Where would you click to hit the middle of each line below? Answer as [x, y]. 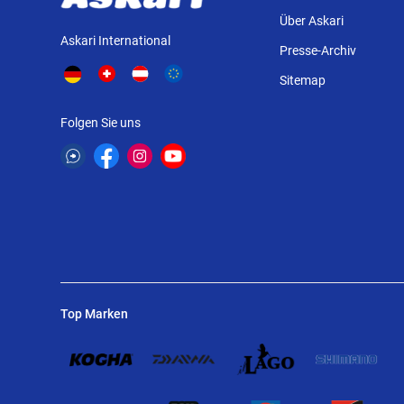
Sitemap [302, 80]
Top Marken [95, 314]
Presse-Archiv [317, 50]
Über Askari [311, 21]
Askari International [116, 41]
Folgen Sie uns [101, 123]
